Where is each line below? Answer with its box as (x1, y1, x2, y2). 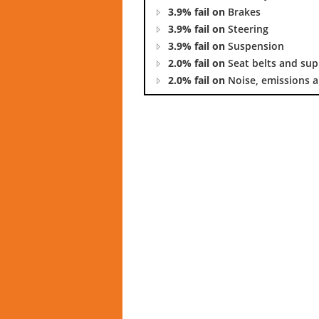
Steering (228, 21, 268, 36)
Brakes (228, 4, 261, 19)
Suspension (228, 38, 284, 53)
